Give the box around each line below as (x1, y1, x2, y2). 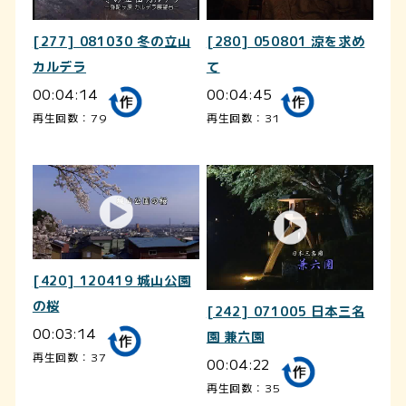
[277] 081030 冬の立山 (32, 32, 191, 51)
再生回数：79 (32, 109, 108, 125)
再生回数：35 (206, 380, 281, 396)
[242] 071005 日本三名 (206, 303, 365, 322)
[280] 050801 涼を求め (206, 32, 365, 51)
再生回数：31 (206, 109, 280, 125)
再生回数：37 (32, 348, 107, 364)
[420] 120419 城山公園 (32, 271, 191, 290)
